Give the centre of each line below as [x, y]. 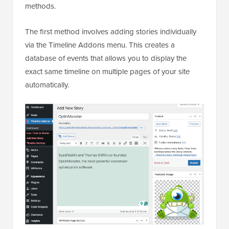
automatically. [47, 85]
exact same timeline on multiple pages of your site [107, 72]
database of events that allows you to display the [106, 58]
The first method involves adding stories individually [111, 32]
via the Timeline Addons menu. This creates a [100, 45]
